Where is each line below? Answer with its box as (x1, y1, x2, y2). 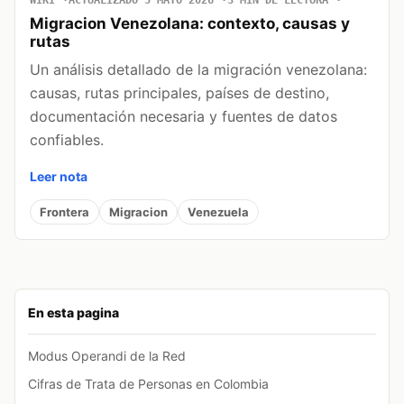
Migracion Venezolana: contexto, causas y (30, 14, 350, 33)
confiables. (30, 131, 104, 150)
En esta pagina (28, 305, 119, 321)
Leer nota (30, 169, 87, 185)
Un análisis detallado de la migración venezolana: (30, 60, 367, 79)
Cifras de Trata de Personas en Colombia (28, 376, 269, 392)
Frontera (40, 204, 89, 219)
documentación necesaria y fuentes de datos (30, 107, 337, 126)
